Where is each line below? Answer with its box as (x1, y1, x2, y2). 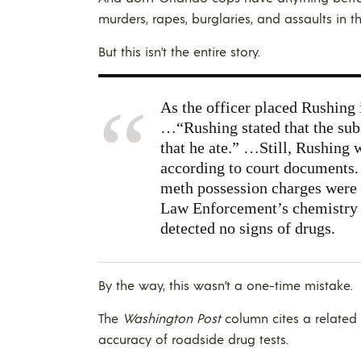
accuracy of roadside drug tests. (98, 330, 288, 347)
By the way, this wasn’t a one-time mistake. (98, 276, 353, 293)
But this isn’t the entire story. (98, 42, 260, 60)
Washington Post (122, 309, 221, 326)
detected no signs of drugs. (160, 218, 335, 237)
